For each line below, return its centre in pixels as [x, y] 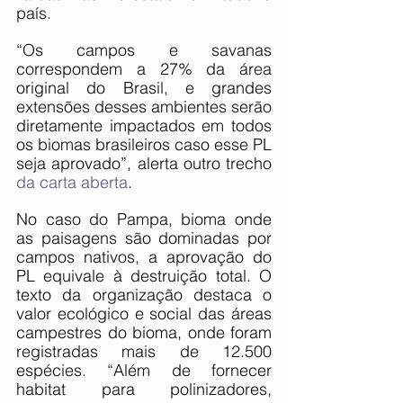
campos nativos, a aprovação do [144, 256]
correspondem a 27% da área [144, 68]
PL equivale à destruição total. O [144, 275]
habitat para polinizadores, [144, 389]
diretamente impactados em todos [144, 125]
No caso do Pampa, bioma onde [144, 219]
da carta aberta [72, 182]
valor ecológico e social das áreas [144, 313]
